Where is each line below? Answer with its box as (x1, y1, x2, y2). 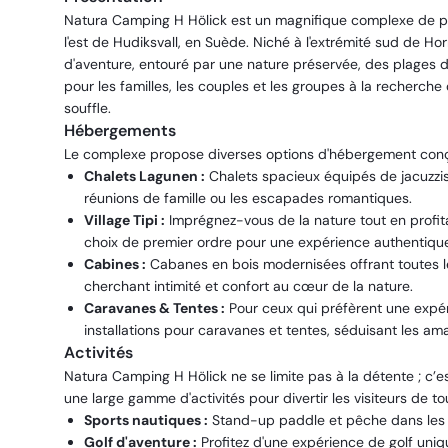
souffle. (64, 99, 111, 117)
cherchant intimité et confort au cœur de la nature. (84, 277, 413, 295)
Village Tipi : (84, 211, 165, 229)
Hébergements (64, 120, 176, 141)
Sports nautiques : (84, 411, 208, 429)
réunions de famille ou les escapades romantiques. (84, 189, 412, 207)
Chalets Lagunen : (84, 167, 205, 185)
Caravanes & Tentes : (84, 299, 225, 317)
